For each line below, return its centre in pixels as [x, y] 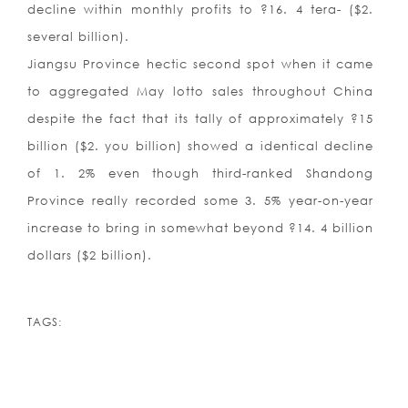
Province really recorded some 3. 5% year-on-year [201, 201]
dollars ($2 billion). [90, 255]
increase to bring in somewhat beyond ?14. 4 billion [201, 228]
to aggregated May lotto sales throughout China [201, 92]
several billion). [78, 37]
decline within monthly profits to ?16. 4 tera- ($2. [201, 10]
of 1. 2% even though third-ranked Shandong [201, 173]
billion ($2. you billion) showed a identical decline [201, 146]
